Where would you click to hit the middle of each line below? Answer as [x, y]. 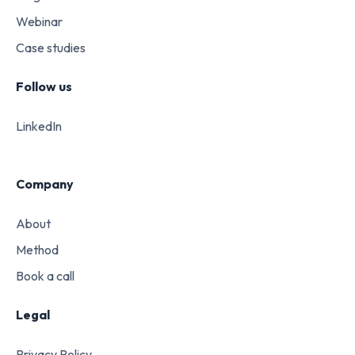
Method [37, 250]
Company [45, 184]
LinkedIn [39, 126]
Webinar [39, 21]
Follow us [44, 86]
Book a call [45, 276]
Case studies [51, 48]
